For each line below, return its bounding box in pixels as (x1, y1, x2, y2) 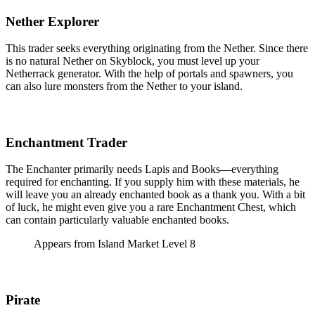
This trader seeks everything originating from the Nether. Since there (6, 42, 308, 55)
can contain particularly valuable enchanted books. (6, 214, 229, 226)
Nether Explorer (6, 13, 99, 29)
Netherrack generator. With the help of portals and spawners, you (6, 67, 293, 80)
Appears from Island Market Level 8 (34, 238, 195, 250)
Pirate (6, 292, 40, 307)
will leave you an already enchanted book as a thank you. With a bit (6, 188, 305, 201)
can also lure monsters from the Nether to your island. (6, 80, 243, 93)
